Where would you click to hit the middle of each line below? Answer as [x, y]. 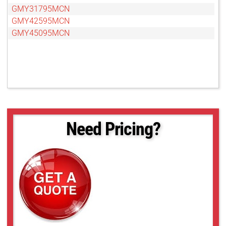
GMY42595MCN [41, 21]
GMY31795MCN [41, 9]
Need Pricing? [113, 129]
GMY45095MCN [41, 33]
